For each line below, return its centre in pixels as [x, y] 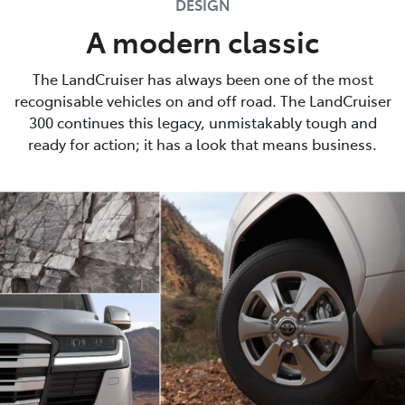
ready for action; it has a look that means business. [202, 144]
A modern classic [202, 41]
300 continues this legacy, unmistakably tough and [202, 122]
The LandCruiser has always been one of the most [202, 79]
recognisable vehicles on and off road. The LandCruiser [202, 101]
